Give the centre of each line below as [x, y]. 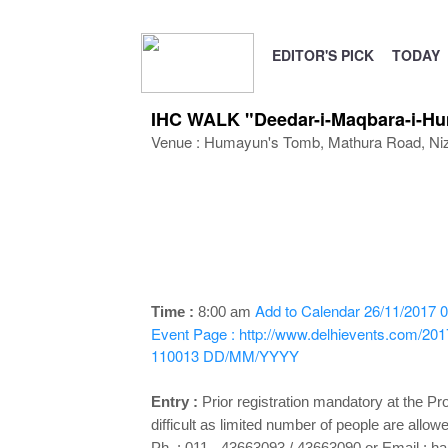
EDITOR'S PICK [322, 55]
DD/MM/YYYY [250, 355]
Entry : [176, 401]
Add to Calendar [307, 310]
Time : [174, 311]
